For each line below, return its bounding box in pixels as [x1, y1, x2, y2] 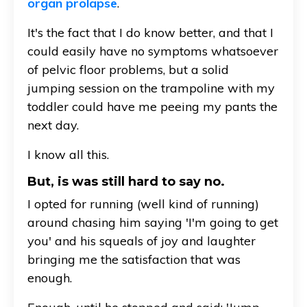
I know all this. [27, 146, 109, 162]
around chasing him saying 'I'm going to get [27, 214, 278, 230]
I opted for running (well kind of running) [27, 195, 259, 212]
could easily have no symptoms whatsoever [27, 42, 278, 59]
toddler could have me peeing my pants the [27, 98, 278, 114]
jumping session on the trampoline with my [27, 79, 275, 96]
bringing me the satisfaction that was [27, 251, 241, 267]
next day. [27, 116, 79, 133]
